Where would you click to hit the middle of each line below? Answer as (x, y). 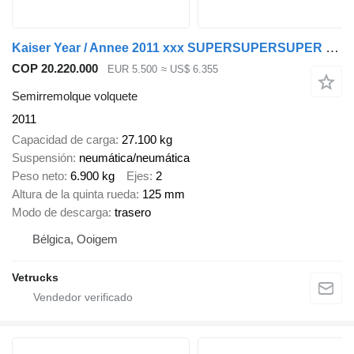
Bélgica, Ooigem (75, 239)
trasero (133, 213)
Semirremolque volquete (75, 96)
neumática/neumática (134, 158)
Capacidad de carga (64, 140)
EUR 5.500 (132, 70)
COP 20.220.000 (55, 69)
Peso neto (38, 176)
